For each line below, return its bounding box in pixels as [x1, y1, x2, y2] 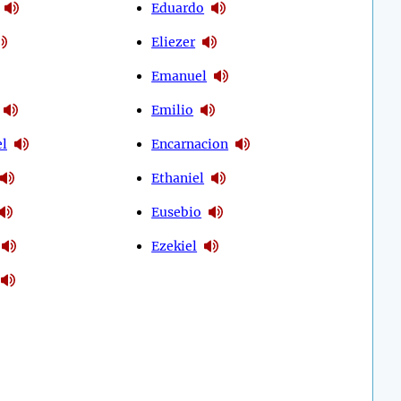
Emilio [151, 101, 194, 118]
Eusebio [151, 203, 202, 220]
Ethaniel [151, 169, 205, 186]
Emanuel [151, 67, 208, 84]
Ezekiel [151, 237, 198, 254]
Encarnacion [151, 135, 229, 152]
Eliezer [151, 33, 196, 50]
